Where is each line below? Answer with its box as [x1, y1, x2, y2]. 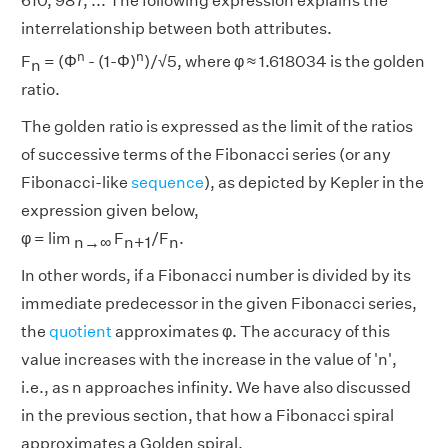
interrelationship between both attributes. [21, 18, 332, 38]
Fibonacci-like [21, 173, 131, 193]
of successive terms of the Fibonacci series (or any [21, 145, 391, 165]
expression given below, [21, 201, 199, 221]
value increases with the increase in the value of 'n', [21, 350, 397, 370]
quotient [49, 322, 112, 342]
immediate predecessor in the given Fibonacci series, [21, 294, 417, 314]
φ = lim [21, 229, 74, 249]
